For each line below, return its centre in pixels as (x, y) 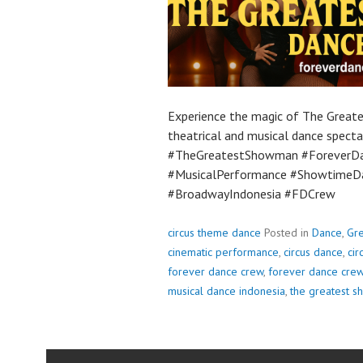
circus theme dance (214, 233)
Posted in (288, 233)
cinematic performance (223, 252)
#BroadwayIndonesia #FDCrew (252, 194)
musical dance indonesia (226, 291)
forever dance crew (216, 271)
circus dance (313, 252)
